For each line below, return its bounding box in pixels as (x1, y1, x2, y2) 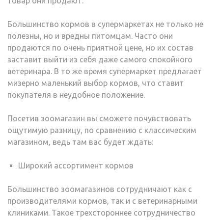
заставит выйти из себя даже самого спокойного (7, 55, 192, 64)
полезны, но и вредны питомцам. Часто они (7, 31, 173, 40)
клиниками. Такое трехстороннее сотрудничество (7, 208, 195, 217)
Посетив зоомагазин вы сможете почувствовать (7, 113, 191, 123)
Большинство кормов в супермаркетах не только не (7, 19, 203, 28)
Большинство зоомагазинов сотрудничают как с (7, 184, 192, 193)
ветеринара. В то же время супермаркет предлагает (7, 66, 202, 76)
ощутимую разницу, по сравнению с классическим (7, 125, 196, 135)
